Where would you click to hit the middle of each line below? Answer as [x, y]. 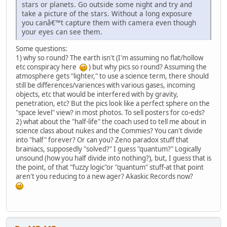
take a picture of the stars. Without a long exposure [107, 14]
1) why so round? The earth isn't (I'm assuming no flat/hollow [109, 58]
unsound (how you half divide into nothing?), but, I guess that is [113, 158]
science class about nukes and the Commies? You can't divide [109, 131]
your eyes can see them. [62, 32]
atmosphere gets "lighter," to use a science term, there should [112, 76]
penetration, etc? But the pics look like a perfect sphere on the [113, 104]
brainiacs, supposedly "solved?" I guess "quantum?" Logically [108, 149]
